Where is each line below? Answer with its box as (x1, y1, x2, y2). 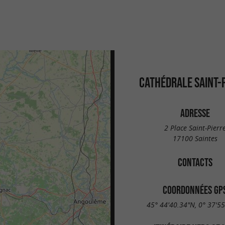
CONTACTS (177, 156, 212, 168)
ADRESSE (180, 107, 210, 119)
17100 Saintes (172, 133, 217, 143)
